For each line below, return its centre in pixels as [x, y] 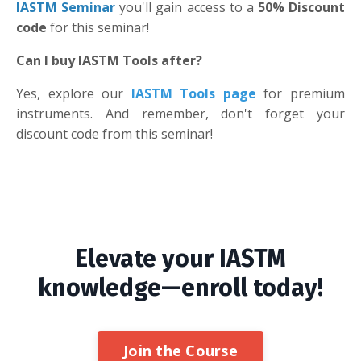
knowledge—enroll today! [180, 287]
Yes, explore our [74, 93]
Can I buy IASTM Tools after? [109, 60]
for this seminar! [98, 27]
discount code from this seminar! [114, 133]
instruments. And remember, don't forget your [180, 113]
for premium [301, 93]
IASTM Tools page [193, 93]
